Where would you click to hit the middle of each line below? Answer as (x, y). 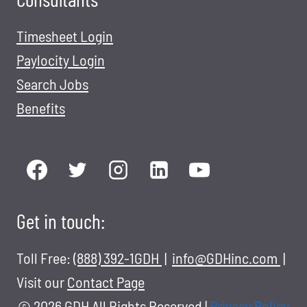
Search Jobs (52, 84)
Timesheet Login (65, 36)
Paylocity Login (61, 60)
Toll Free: (45, 258)
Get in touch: (61, 221)
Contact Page (106, 282)
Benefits (41, 108)
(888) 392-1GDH (118, 258)
